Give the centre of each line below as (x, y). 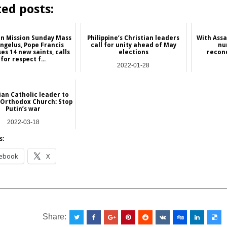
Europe (23, 131)
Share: (56, 216)
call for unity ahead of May (133, 45)
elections (133, 52)
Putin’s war (23, 109)
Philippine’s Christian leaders (134, 38)
